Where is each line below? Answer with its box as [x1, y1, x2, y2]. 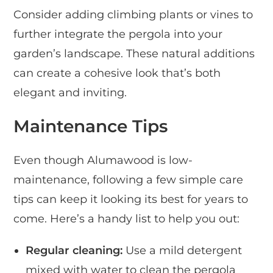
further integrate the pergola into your [13, 27, 223, 41]
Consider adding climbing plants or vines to [13, 7, 253, 21]
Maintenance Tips [13, 115, 168, 136]
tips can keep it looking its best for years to [13, 192, 249, 206]
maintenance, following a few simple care [13, 172, 244, 186]
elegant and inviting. [13, 85, 127, 99]
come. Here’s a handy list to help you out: [13, 211, 240, 225]
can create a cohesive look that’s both [13, 66, 221, 80]
